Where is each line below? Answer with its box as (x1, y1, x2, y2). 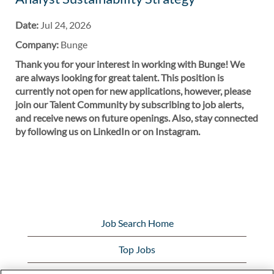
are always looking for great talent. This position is (15, 72, 224, 83)
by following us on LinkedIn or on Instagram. (15, 125, 200, 137)
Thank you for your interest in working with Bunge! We (15, 58, 245, 70)
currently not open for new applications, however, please (15, 85, 251, 97)
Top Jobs (119, 243, 155, 255)
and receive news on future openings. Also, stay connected (15, 112, 258, 124)
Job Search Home (100, 217, 174, 229)
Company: (15, 39, 61, 50)
